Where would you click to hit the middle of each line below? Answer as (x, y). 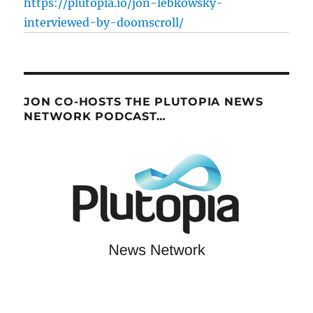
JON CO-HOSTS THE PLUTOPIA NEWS (144, 102)
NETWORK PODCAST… (95, 117)
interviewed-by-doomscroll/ (104, 23)
